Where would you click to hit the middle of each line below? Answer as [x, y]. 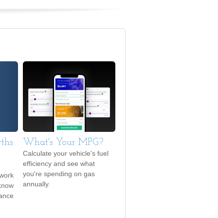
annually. [36, 184]
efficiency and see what [59, 164]
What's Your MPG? [63, 143]
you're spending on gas [59, 174]
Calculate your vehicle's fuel [66, 154]
